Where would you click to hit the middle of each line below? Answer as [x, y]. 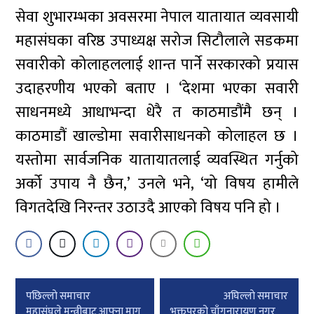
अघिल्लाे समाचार [255, 296]
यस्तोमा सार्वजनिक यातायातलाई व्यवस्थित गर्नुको [157, 160]
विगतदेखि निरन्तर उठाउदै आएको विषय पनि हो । [149, 208]
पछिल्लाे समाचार [59, 296]
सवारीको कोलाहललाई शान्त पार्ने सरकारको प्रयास [157, 65]
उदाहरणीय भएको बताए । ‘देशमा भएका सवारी [157, 89]
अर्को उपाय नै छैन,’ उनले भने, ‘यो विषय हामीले [157, 184]
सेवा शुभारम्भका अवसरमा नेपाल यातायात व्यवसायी [157, 17]
